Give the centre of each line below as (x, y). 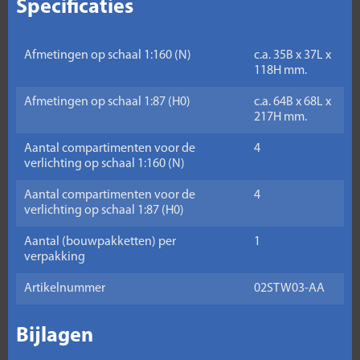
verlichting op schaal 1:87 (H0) (104, 211)
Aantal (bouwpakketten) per (100, 242)
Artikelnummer (65, 288)
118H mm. (280, 71)
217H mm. (280, 117)
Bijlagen (55, 336)
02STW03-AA (289, 288)
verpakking (55, 257)
